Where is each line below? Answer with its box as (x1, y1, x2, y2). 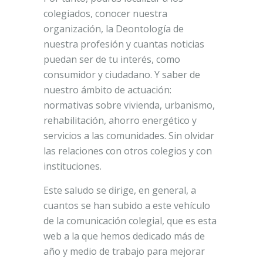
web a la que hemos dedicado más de (43, 229, 205, 242)
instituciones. (43, 159, 102, 173)
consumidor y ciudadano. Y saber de (43, 68, 200, 81)
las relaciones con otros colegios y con (43, 144, 212, 157)
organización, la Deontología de (43, 22, 184, 35)
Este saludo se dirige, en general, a (43, 183, 196, 197)
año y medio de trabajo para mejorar (43, 244, 205, 258)
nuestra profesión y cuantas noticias (43, 37, 204, 50)
